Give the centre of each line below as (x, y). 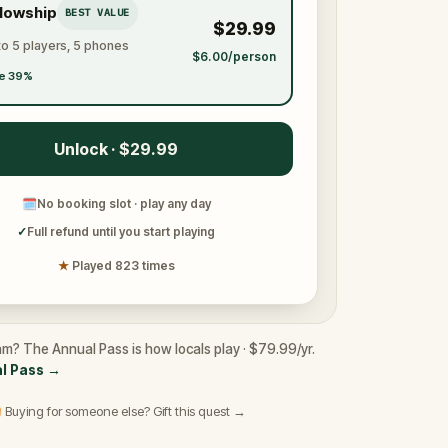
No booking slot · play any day (123, 203)
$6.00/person (233, 56)
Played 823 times (123, 265)
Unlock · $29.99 (116, 149)
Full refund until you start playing (121, 231)
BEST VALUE (97, 12)
